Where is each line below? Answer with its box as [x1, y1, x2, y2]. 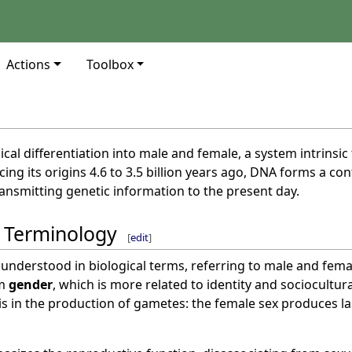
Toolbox [86, 56, 134, 73]
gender [8, 275, 53, 293]
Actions [6, 56, 50, 73]
